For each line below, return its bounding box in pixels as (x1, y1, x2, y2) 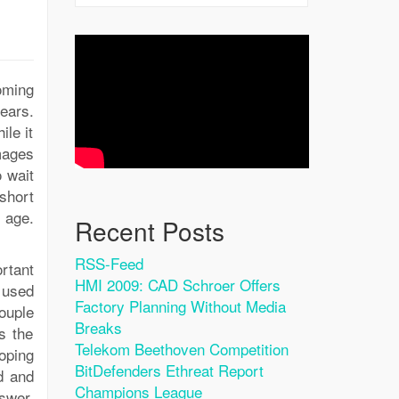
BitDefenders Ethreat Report (74, 359, 264, 381)
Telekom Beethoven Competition (74, 338, 289, 360)
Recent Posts (74, 213, 224, 248)
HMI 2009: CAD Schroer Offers (74, 273, 281, 296)
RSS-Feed (74, 252, 143, 274)
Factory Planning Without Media (74, 295, 286, 317)
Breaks (74, 316, 122, 338)
